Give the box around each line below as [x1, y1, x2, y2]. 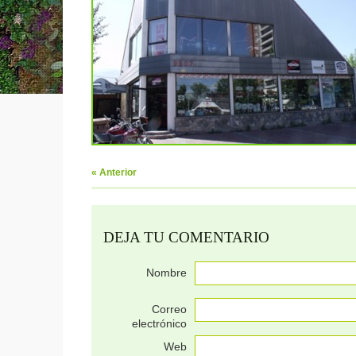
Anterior [97, 166, 137, 178]
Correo [152, 303, 187, 316]
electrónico [132, 317, 187, 331]
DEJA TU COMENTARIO [103, 228, 269, 246]
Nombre [146, 265, 187, 279]
